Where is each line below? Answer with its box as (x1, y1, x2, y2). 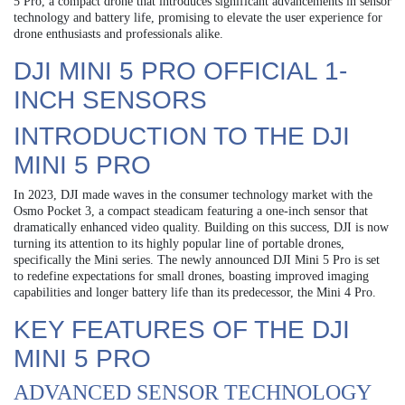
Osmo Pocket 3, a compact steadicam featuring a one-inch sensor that (14, 203, 368, 218)
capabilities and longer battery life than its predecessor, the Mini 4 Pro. (14, 285, 376, 299)
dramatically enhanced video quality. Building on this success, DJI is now (14, 220, 389, 234)
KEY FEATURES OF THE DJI (14, 315, 350, 344)
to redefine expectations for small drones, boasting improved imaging (14, 268, 369, 283)
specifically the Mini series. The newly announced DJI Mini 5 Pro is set (14, 252, 380, 267)
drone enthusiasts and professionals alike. (14, 26, 223, 41)
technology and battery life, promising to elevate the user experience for (14, 10, 382, 24)
